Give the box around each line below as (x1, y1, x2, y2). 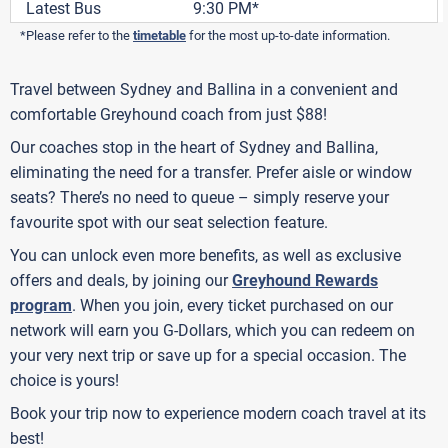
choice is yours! (10, 371, 119, 391)
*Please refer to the (20, 28, 133, 44)
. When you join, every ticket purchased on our (72, 296, 393, 316)
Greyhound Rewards (232, 271, 378, 291)
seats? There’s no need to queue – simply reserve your (10, 188, 389, 208)
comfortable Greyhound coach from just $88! (10, 105, 327, 125)
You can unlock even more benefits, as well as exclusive (10, 246, 401, 266)
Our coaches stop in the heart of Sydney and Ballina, (10, 138, 378, 158)
